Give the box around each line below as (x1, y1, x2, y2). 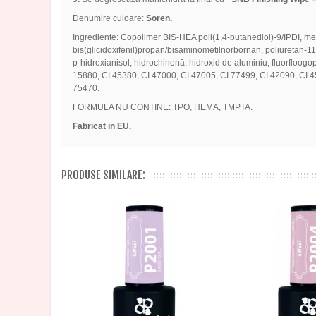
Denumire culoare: (72, 13, 146, 24)
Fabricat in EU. (72, 121, 131, 132)
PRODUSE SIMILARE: (61, 168, 145, 183)
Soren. (145, 13, 172, 24)
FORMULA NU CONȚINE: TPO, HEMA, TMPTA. (72, 102, 253, 113)
